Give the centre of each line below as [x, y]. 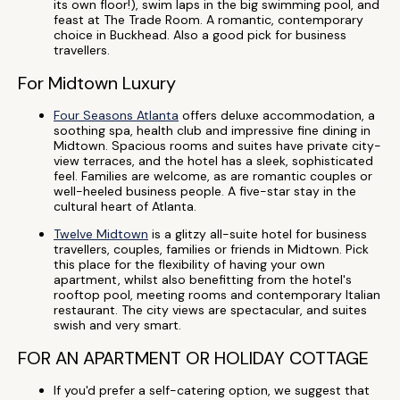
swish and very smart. [117, 325]
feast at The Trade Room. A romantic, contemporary [208, 20]
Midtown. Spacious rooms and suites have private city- [217, 146]
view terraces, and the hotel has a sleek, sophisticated [213, 161]
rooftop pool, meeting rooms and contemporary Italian [217, 295]
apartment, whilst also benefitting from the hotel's [203, 279]
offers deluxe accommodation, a [277, 115]
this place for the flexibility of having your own [189, 264]
